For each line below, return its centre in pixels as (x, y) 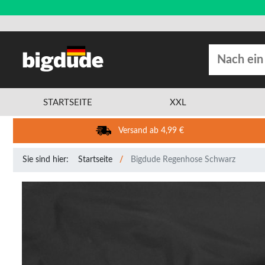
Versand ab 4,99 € (151, 131)
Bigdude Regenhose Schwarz (183, 160)
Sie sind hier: (46, 160)
